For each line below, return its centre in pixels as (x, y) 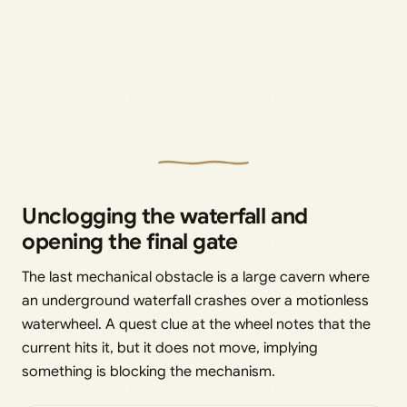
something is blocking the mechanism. (149, 371)
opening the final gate (130, 241)
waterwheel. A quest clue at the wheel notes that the (196, 324)
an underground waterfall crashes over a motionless (195, 300)
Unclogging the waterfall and (165, 216)
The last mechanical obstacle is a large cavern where (196, 277)
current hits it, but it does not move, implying (170, 347)
